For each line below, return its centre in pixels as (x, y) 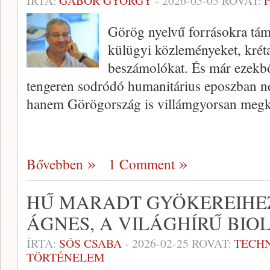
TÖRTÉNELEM (66, 257)
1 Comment (142, 164)
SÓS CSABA (90, 243)
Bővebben (55, 164)
